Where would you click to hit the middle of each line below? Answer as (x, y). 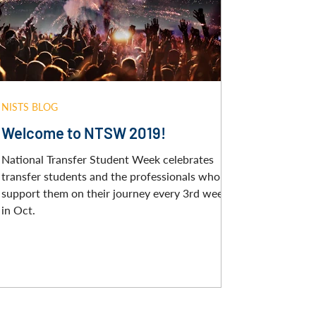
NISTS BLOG (30, 107)
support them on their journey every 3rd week (115, 193)
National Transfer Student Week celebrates (108, 159)
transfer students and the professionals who (111, 176)
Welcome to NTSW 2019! (84, 133)
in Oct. (18, 210)
